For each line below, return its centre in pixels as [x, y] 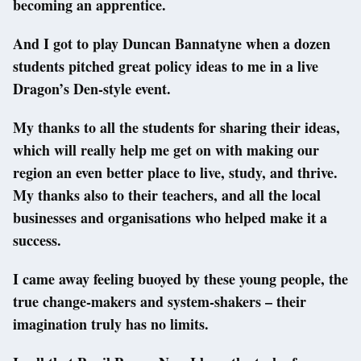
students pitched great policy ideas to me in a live [166, 66]
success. [39, 241]
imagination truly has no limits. [111, 324]
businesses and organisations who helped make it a [170, 218]
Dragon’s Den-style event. [92, 89]
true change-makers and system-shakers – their [160, 302]
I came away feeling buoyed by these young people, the [180, 279]
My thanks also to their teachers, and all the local [167, 195]
